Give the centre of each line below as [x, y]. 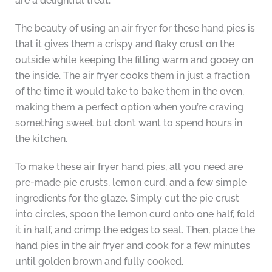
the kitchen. [41, 139]
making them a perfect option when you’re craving [129, 107]
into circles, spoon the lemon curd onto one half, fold [135, 214]
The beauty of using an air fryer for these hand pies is [135, 29]
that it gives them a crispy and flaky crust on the [124, 44]
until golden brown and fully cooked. [99, 262]
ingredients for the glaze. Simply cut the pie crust [127, 199]
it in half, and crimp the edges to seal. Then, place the [135, 230]
